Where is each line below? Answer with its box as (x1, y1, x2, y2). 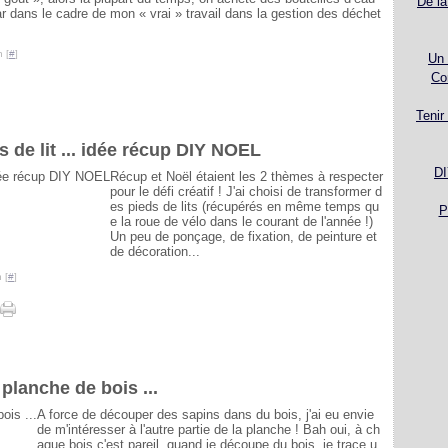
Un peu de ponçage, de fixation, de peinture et (110, 229, 377, 244)
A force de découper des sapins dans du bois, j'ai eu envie (37, 407, 374, 422)
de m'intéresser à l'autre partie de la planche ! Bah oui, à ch (37, 422, 380, 437)
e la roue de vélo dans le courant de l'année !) (110, 214, 373, 229)
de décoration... (110, 244, 200, 259)
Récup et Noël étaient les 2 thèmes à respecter (110, 169, 383, 184)
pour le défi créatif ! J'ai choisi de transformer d (110, 184, 382, 199)
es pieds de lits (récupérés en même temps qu (110, 199, 379, 214)
